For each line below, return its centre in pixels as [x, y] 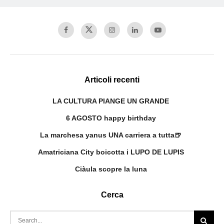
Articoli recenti [112, 79]
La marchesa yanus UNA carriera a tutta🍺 [111, 135]
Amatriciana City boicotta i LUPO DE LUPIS [111, 152]
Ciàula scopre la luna [111, 169]
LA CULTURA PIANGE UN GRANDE [111, 101]
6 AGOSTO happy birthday [111, 118]
